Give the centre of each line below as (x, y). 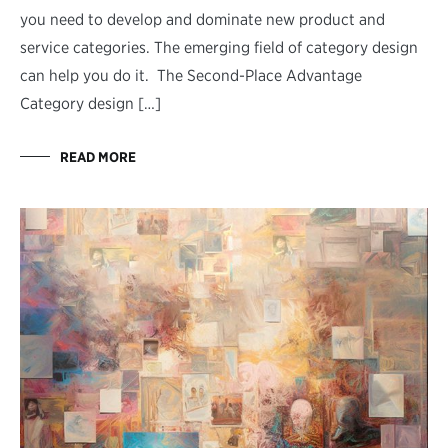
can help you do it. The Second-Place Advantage (191, 75)
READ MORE (98, 156)
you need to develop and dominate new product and (202, 19)
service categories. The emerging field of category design (219, 47)
